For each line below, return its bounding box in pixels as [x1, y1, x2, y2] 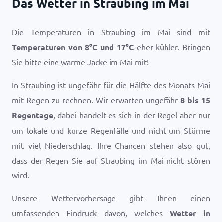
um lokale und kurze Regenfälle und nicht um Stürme [12, 125, 210, 135]
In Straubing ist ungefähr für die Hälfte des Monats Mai [12, 80, 210, 90]
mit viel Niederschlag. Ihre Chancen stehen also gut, [12, 140, 210, 150]
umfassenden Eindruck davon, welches [12, 208, 170, 218]
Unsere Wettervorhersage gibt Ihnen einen [12, 193, 210, 203]
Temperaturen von [12, 42, 85, 52]
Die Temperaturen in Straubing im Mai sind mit [12, 27, 210, 37]
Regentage [12, 110, 53, 120]
